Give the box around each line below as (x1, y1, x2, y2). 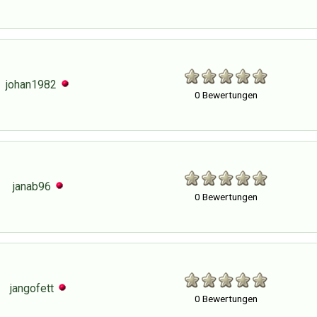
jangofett (9, 281, 54, 295)
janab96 (12, 179, 51, 193)
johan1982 (6, 77, 57, 91)
